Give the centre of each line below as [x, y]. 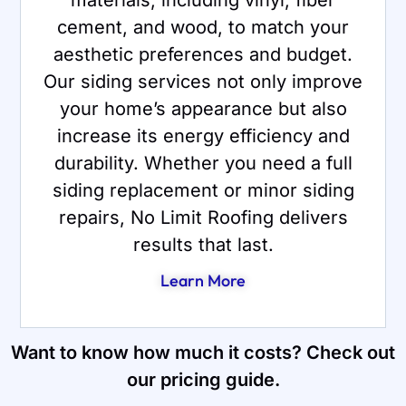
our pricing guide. [203, 379]
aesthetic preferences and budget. [203, 54]
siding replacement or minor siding [203, 190]
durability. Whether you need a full [203, 163]
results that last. [203, 244]
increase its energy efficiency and [203, 135]
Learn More [203, 280]
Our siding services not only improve [203, 81]
